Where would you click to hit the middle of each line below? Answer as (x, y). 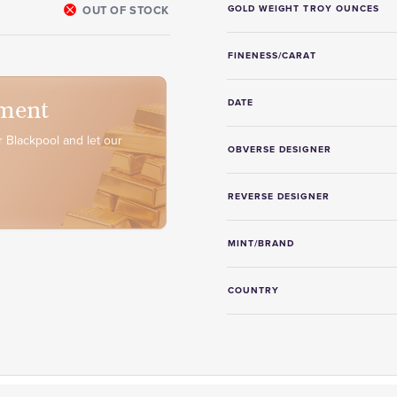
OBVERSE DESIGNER (280, 149)
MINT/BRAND (261, 243)
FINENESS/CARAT (272, 55)
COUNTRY (254, 290)
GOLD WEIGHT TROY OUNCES (304, 8)
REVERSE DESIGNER (279, 196)
